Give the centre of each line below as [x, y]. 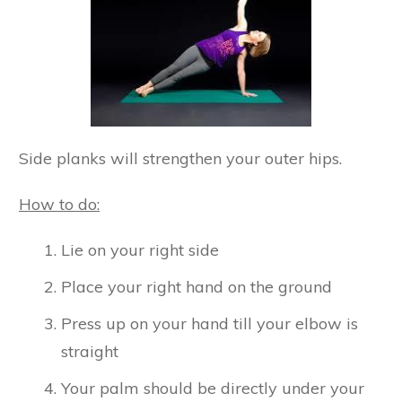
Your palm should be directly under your [213, 388]
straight [90, 351]
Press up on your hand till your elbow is [210, 323]
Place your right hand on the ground [197, 286]
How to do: [59, 204]
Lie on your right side [140, 249]
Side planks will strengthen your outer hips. [180, 158]
